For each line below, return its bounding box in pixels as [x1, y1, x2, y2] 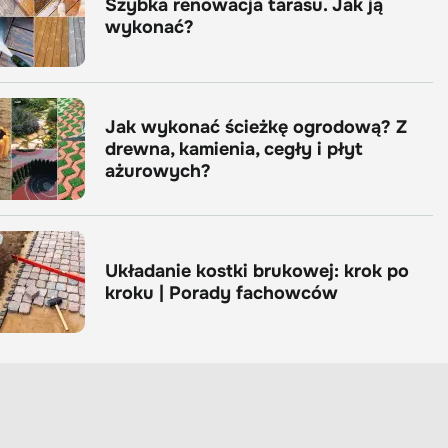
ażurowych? [105, 160, 211, 182]
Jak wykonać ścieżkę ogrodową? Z [105, 116, 407, 138]
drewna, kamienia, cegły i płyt [105, 138, 363, 160]
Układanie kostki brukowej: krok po [105, 260, 409, 282]
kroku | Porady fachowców [105, 282, 338, 304]
